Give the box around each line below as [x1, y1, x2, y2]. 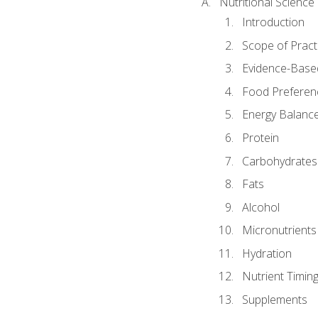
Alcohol [241, 199, 280, 215]
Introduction [241, 14, 305, 31]
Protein [241, 130, 279, 146]
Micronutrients [241, 222, 317, 238]
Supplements [241, 291, 307, 307]
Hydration [241, 245, 292, 261]
